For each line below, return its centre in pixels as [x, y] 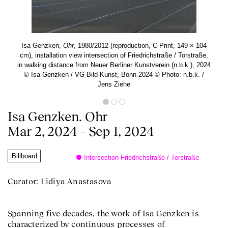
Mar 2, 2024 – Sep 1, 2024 [81, 131]
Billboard [24, 156]
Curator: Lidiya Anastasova [60, 181]
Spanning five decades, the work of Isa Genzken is [103, 213]
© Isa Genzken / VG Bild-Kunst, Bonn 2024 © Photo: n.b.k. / [114, 75]
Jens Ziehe [114, 84]
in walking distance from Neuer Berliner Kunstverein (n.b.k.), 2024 [114, 65]
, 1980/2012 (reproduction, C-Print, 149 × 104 [140, 46]
